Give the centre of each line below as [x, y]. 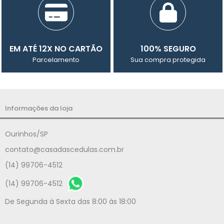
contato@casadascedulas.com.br [64, 150]
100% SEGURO [168, 49]
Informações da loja [39, 108]
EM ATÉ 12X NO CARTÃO [56, 49]
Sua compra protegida [168, 60]
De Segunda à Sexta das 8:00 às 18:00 [70, 202]
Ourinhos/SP [26, 134]
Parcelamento [56, 60]
